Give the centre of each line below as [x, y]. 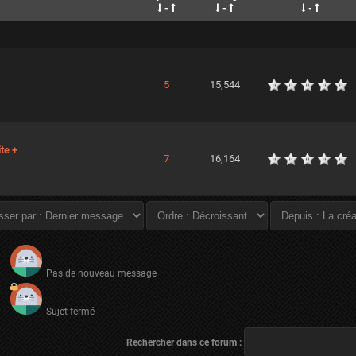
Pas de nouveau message [101, 273]
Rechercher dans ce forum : [184, 342]
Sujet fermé [70, 311]
